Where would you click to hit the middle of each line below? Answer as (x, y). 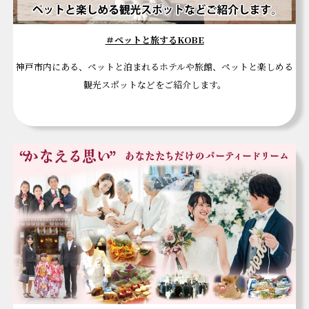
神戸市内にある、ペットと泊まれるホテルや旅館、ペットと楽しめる (154, 66)
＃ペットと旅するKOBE (154, 39)
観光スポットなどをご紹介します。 (154, 84)
